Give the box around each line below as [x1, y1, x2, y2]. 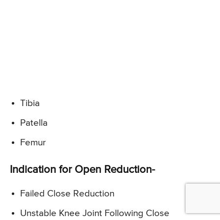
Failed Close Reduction [20, 189, 114, 199]
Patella [20, 118, 48, 128]
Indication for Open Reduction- [10, 165, 155, 176]
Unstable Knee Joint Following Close [20, 209, 169, 219]
